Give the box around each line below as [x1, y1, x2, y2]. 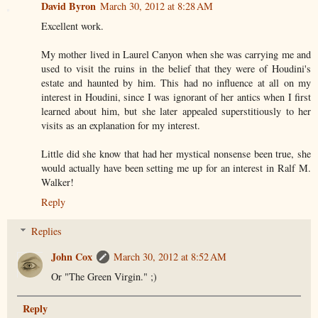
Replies [31, 224, 62, 238]
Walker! [41, 175, 74, 189]
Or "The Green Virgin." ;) [51, 270, 158, 284]
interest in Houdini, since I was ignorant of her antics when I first [41, 89, 311, 104]
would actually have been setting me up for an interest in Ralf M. [41, 160, 311, 175]
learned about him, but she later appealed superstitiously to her [41, 104, 311, 118]
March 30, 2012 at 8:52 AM [114, 250, 227, 264]
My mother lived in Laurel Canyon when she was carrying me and [41, 47, 311, 61]
